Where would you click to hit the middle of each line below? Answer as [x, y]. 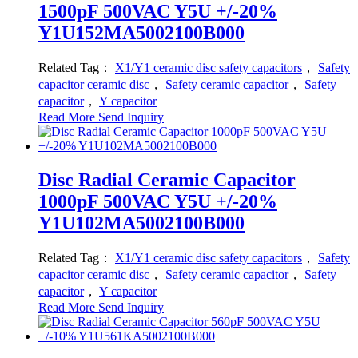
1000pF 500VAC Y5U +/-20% [158, 202]
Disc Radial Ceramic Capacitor [167, 180]
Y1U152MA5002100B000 [141, 33]
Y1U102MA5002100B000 [141, 223]
